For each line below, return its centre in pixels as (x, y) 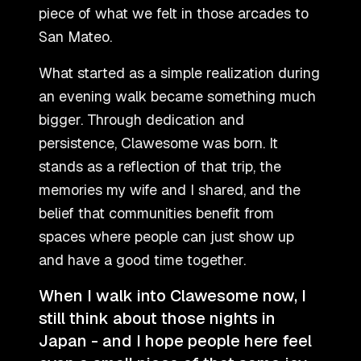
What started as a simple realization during (179, 73)
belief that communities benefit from (156, 214)
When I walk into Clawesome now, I (172, 296)
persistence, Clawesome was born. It (158, 143)
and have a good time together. (142, 260)
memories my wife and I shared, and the (170, 190)
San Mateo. (75, 37)
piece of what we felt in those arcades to (174, 14)
